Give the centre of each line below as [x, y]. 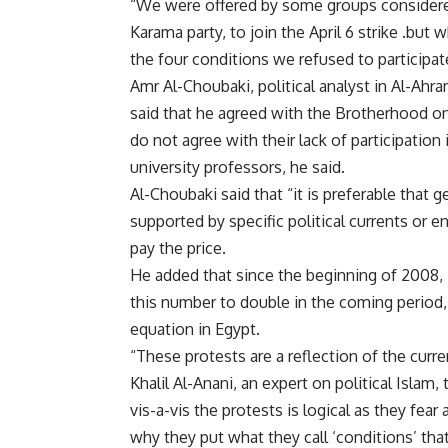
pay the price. [178, 248]
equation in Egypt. [195, 329]
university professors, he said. [237, 167]
